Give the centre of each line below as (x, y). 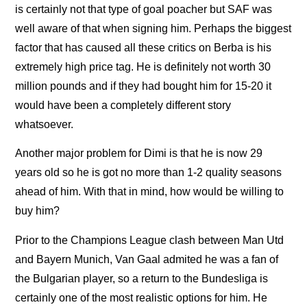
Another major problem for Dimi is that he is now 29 (139, 153)
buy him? (38, 211)
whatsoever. (45, 125)
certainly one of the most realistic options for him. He (142, 297)
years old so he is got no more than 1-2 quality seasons (149, 173)
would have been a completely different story (123, 106)
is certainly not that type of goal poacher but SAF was (144, 10)
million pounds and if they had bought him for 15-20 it (144, 86)
